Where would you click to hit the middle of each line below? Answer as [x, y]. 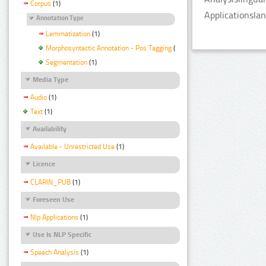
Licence [44, 164]
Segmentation [66, 63]
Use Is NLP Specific [62, 234]
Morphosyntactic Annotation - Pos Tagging [109, 48]
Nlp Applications [54, 217]
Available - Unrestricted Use [72, 147]
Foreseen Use [53, 199]
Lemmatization [68, 34]
